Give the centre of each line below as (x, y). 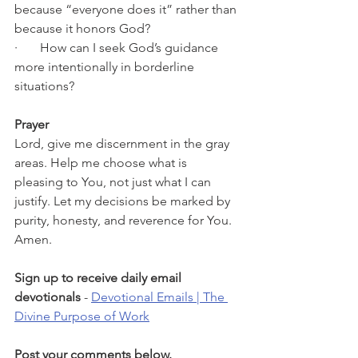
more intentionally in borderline (106, 67)
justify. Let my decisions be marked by (124, 201)
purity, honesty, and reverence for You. (125, 220)
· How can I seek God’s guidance (118, 48)
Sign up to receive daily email (99, 278)
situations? (44, 86)
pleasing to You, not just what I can (114, 182)
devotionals (49, 297)
